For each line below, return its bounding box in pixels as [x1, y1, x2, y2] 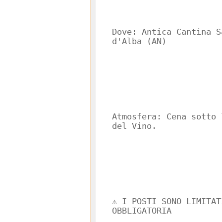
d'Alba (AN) [112, 37, 166, 46]
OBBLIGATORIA [112, 206, 171, 216]
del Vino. [112, 121, 157, 131]
